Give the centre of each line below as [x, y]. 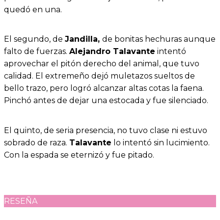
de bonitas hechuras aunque [159, 39]
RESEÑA [21, 201]
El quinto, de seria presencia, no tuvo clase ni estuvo [106, 130]
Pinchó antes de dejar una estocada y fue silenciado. [106, 101]
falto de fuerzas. [37, 52]
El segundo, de [34, 39]
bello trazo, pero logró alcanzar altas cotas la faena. [104, 88]
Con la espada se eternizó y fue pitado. [79, 155]
